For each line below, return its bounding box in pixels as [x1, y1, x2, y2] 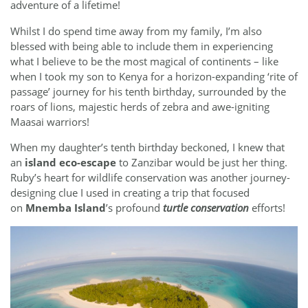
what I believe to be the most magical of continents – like [10, 54, 278, 68]
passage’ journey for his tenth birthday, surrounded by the [10, 84, 286, 98]
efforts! [249, 201, 285, 215]
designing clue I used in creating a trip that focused [10, 186, 250, 200]
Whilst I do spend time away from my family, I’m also [10, 23, 262, 38]
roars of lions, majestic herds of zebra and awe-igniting [10, 99, 269, 113]
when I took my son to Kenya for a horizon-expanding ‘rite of [10, 69, 298, 83]
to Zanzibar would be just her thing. [116, 155, 287, 170]
